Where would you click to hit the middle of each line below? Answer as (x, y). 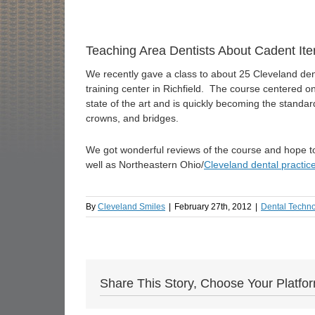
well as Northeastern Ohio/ (145, 165)
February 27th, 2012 (213, 207)
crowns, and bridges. (132, 118)
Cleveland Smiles (131, 207)
